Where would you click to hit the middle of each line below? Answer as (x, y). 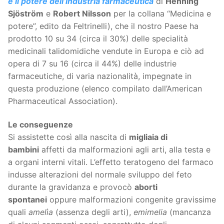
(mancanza (189, 212)
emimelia (150, 212)
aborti (146, 187)
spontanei (27, 200)
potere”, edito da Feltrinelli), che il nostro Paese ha (103, 26)
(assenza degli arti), (93, 212)
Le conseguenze (40, 125)
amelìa (41, 212)
